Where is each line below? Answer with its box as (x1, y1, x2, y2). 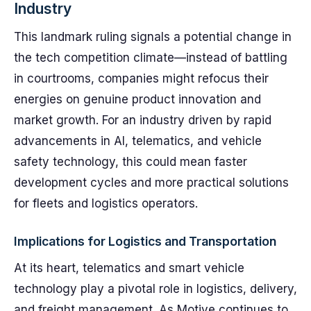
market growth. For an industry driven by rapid (14, 113, 271, 127)
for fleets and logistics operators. (14, 196, 198, 210)
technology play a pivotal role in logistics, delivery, (14, 282, 297, 296)
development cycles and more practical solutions (14, 176, 289, 190)
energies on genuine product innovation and (14, 92, 261, 106)
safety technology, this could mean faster (14, 155, 247, 169)
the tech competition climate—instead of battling (14, 51, 287, 65)
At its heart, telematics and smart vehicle (14, 261, 244, 275)
